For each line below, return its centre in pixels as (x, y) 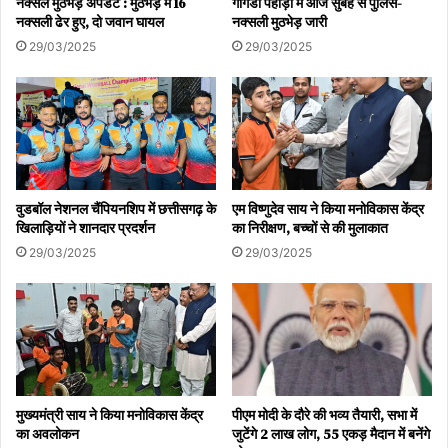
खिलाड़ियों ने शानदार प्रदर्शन (85, 227)
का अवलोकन (47, 433)
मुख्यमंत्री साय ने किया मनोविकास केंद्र (109, 414)
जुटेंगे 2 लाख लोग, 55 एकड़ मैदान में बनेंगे (331, 433)
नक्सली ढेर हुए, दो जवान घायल (90, 22)
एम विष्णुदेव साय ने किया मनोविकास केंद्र (328, 208)
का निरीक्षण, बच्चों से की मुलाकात (310, 227)
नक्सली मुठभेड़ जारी (279, 22)
